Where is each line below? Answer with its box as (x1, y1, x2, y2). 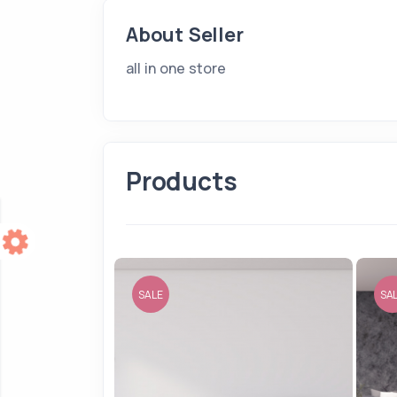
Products (126, 164, 237, 198)
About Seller (126, 21, 244, 48)
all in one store (126, 58, 226, 78)
